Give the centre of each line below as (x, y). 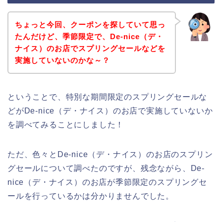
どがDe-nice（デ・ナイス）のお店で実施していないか (110, 111)
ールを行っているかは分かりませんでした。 (91, 196)
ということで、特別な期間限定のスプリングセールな (108, 97)
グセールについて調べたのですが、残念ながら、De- (106, 168)
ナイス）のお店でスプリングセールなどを (90, 48)
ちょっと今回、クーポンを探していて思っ (90, 24)
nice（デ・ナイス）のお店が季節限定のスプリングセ (107, 182)
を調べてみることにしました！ (66, 124)
